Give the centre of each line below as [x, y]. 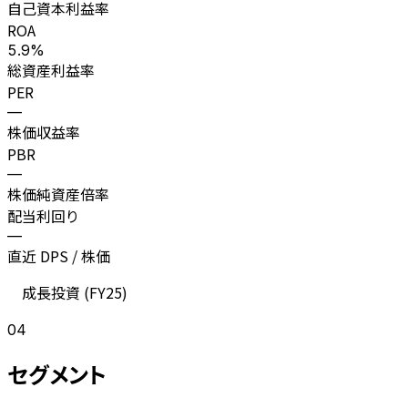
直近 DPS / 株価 [59, 255]
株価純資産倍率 [58, 194]
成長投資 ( [56, 292]
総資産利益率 [51, 70]
